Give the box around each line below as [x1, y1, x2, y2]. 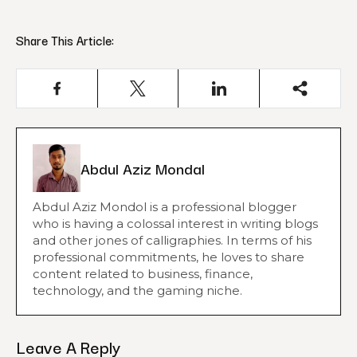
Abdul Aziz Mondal [80, 156, 205, 180]
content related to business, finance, [33, 266, 253, 281]
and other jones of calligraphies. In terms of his [33, 233, 312, 248]
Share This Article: [16, 30, 114, 49]
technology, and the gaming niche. [33, 283, 242, 298]
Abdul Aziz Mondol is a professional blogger [33, 199, 296, 214]
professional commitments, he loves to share [33, 249, 304, 265]
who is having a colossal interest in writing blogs [33, 216, 318, 231]
